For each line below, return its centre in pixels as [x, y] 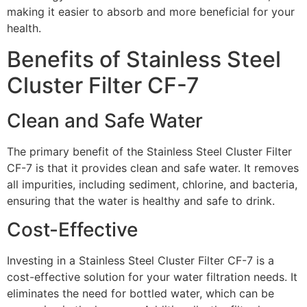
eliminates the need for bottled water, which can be [140, 293]
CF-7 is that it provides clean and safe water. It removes [153, 168]
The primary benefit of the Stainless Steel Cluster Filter [149, 151]
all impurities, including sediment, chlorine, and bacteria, [152, 184]
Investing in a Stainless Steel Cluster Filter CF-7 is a [140, 260]
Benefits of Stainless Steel [144, 59]
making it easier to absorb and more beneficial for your [151, 12]
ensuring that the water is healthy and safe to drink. [141, 200]
